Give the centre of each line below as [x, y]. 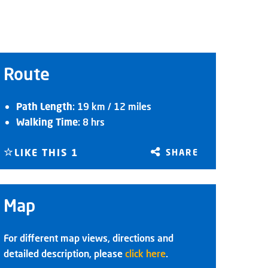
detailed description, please [64, 254]
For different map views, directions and [89, 238]
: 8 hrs [92, 122]
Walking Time [47, 122]
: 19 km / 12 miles [112, 106]
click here [145, 254]
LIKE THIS [43, 153]
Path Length [45, 106]
